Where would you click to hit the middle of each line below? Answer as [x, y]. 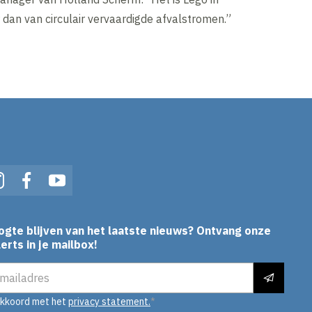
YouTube [78, 190]
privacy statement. [109, 302]
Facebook [51, 190]
